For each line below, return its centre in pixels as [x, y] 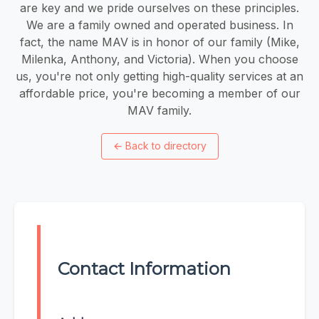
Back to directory [166, 146]
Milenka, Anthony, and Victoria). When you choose [159, 59]
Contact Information [144, 269]
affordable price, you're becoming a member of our [159, 93]
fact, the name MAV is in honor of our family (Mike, [159, 42]
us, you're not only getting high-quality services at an [159, 76]
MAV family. [159, 110]
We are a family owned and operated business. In [159, 25]
